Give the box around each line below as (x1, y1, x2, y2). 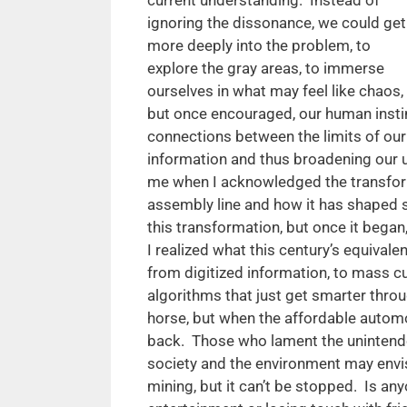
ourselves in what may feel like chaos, (147, 81, 403, 100)
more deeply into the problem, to (147, 35, 371, 55)
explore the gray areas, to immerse (147, 58, 384, 77)
